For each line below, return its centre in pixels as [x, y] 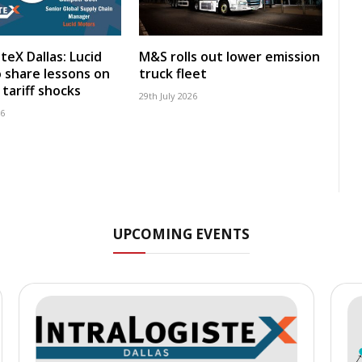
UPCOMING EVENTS [181, 234]
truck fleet [173, 74]
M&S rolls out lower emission [229, 57]
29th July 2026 [168, 96]
